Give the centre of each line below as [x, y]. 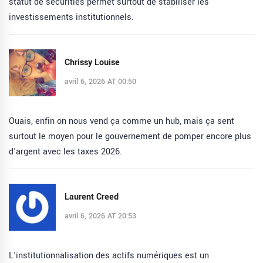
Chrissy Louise [92, 62]
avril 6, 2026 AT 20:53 [100, 216]
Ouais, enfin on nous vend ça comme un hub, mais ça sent [122, 122]
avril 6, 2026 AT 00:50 [100, 81]
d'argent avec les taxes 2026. [65, 152]
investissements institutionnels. [71, 18]
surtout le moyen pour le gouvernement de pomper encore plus [130, 137]
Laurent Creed [92, 197]
